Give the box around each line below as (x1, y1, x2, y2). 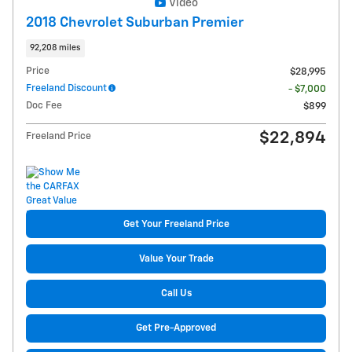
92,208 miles (30, 43, 81, 52)
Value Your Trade (138, 253, 214, 264)
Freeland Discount (26, 83, 107, 94)
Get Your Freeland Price (123, 218, 229, 229)
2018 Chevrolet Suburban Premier (26, 15, 244, 30)
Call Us (160, 288, 192, 299)
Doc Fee (26, 101, 62, 112)
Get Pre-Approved (136, 323, 216, 334)
